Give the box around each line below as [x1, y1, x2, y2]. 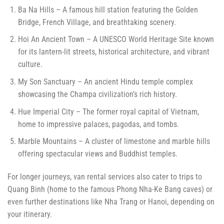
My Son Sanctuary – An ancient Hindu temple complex [17, 77, 193, 87]
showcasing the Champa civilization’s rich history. [17, 89, 177, 99]
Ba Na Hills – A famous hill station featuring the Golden [17, 4, 198, 14]
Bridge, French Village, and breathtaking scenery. [17, 17, 176, 27]
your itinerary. [7, 209, 52, 219]
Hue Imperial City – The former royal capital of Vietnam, [17, 106, 199, 116]
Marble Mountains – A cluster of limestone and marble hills [17, 136, 210, 146]
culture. [17, 59, 42, 69]
